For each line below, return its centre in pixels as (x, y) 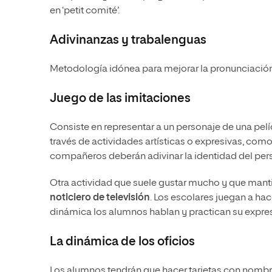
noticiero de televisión (100, 198)
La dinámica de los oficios (122, 242)
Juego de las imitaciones (120, 99)
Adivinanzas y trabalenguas (128, 40)
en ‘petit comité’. (85, 11)
